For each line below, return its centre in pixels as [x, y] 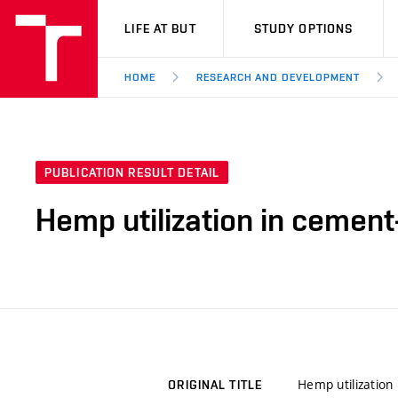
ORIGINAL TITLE [215, 385]
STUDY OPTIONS [303, 28]
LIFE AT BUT [160, 28]
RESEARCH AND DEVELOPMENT [278, 77]
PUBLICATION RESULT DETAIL [132, 173]
